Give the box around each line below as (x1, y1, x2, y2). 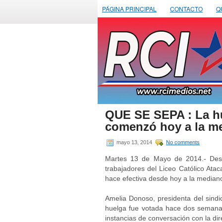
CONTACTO (170, 4, 203, 13)
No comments (166, 139, 200, 145)
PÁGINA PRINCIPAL (102, 4, 157, 13)
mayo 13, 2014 (115, 139, 154, 145)
